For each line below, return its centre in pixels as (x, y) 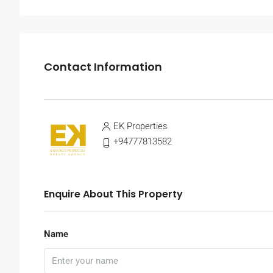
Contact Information (103, 66)
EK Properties (140, 126)
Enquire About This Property (113, 194)
